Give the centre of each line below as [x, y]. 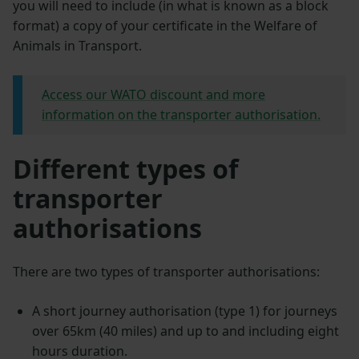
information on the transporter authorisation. [181, 114]
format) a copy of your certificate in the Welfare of [165, 25]
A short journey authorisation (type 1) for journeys [184, 311]
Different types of [125, 168]
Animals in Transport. [77, 45]
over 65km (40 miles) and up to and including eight [185, 331]
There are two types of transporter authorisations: [166, 271]
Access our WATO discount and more [153, 94]
